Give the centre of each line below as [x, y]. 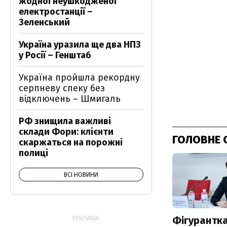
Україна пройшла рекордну [79, 78]
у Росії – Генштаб [55, 55]
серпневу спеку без [62, 88]
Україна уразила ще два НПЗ [80, 45]
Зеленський [44, 22]
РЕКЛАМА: [86, 218]
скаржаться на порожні [71, 142]
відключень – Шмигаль [70, 99]
